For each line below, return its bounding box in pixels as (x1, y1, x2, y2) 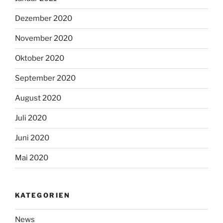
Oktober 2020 (15, 54, 64, 63)
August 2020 (15, 94, 61, 103)
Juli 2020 (15, 113, 47, 123)
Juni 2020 (15, 133, 49, 143)
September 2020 (15, 74, 76, 83)
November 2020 (15, 34, 73, 43)
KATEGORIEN (15, 191, 71, 199)
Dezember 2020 (15, 14, 72, 23)
